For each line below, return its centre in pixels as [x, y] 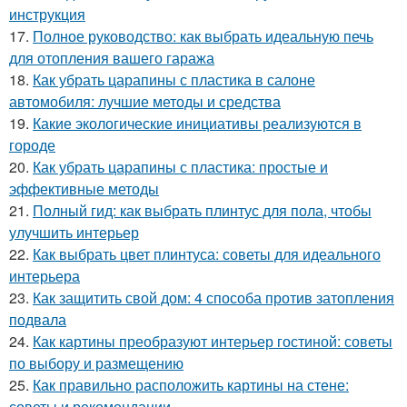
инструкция [47, 14]
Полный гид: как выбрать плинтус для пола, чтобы [202, 210]
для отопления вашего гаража [112, 58]
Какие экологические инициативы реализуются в [197, 123]
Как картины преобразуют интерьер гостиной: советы [213, 341]
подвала [38, 319]
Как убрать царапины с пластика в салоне [174, 79]
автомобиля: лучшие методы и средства [145, 101]
